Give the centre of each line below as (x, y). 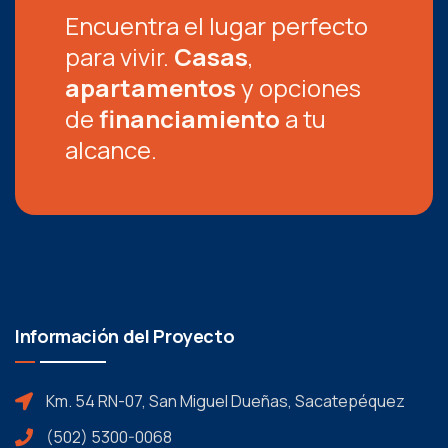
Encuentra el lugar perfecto (216, 25)
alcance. (111, 149)
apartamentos (150, 87)
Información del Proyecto (125, 336)
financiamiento (189, 118)
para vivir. (119, 56)
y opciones (298, 87)
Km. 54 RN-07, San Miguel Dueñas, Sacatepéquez (225, 401)
